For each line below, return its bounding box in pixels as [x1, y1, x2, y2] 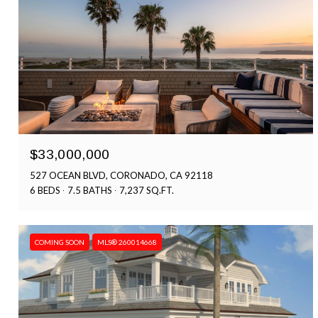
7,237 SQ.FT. [119, 185, 174, 197]
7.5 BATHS [67, 185, 112, 197]
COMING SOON [35, 238, 84, 247]
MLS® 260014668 [97, 238, 157, 247]
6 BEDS [30, 185, 60, 197]
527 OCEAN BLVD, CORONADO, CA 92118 [30, 170, 213, 182]
